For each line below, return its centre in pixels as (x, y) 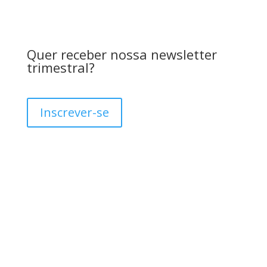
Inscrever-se (74, 112)
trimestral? (60, 67)
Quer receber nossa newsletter (122, 54)
